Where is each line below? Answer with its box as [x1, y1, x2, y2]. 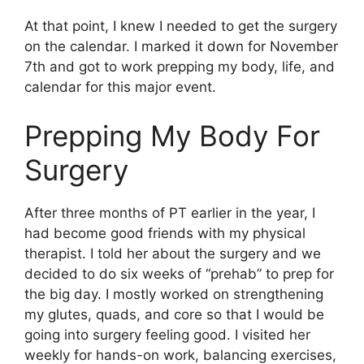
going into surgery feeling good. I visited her [24, 326, 310, 343]
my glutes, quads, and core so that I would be [24, 305, 324, 323]
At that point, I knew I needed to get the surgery [24, 18, 337, 35]
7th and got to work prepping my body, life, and [24, 58, 335, 76]
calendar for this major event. [24, 79, 216, 96]
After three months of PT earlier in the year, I [24, 204, 315, 221]
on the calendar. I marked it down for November [24, 38, 338, 55]
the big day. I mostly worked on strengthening [24, 285, 323, 302]
